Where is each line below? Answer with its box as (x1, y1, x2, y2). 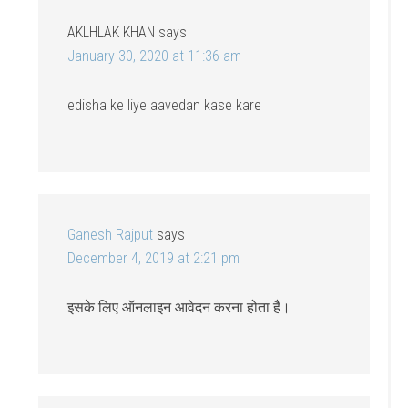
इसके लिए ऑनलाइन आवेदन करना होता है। (67, 299, 291, 317)
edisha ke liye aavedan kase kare (67, 97, 262, 115)
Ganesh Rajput (67, 226, 154, 244)
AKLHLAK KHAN (67, 24, 156, 42)
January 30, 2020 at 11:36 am (67, 47, 242, 66)
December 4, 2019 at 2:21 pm (67, 250, 240, 268)
